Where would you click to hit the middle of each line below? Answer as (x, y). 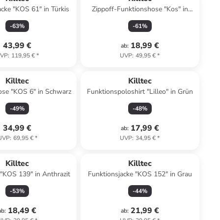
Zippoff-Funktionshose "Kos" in (140, 9)
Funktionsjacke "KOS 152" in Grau (140, 174)
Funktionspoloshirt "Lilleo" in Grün (140, 92)
